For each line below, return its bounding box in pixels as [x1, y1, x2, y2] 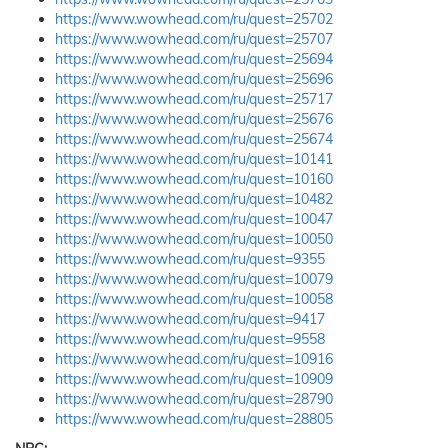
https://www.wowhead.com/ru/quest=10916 [55, 350, 333, 368]
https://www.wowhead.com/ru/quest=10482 [55, 190, 333, 208]
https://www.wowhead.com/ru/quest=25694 [55, 50, 333, 68]
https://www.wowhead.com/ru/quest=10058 [55, 290, 333, 308]
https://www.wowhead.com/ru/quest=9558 [55, 330, 325, 348]
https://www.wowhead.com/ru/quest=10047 [55, 210, 333, 228]
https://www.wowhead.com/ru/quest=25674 [55, 130, 333, 148]
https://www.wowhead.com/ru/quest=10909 [55, 370, 333, 388]
